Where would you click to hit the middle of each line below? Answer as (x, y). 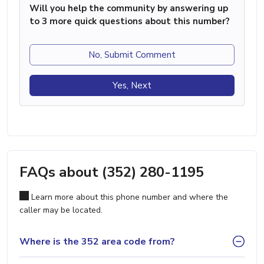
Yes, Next (132, 86)
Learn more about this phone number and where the (128, 197)
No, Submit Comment (132, 55)
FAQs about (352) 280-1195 (112, 172)
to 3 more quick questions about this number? (130, 22)
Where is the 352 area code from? (97, 241)
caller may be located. (61, 210)
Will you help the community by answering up (129, 9)
